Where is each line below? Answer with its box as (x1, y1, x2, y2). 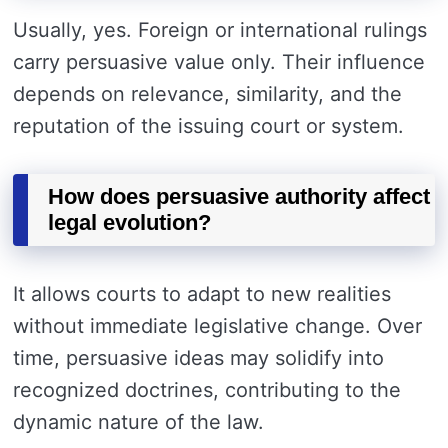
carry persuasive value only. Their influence (13, 49, 425, 74)
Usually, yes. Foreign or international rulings (13, 17, 427, 42)
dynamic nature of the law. (13, 409, 264, 434)
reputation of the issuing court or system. (13, 113, 404, 138)
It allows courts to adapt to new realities (13, 281, 391, 306)
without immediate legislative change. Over (13, 313, 422, 338)
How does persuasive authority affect (48, 183, 430, 209)
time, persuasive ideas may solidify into (13, 345, 384, 370)
